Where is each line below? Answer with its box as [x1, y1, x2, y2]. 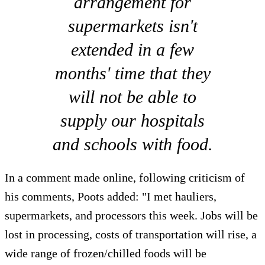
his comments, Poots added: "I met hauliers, [5, 189, 216, 203]
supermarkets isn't [67, 15, 198, 35]
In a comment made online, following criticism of [5, 170, 245, 184]
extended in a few [71, 39, 194, 59]
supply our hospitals [60, 110, 205, 130]
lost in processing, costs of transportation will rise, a [5, 227, 257, 241]
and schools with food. [52, 134, 213, 154]
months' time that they [54, 63, 211, 83]
